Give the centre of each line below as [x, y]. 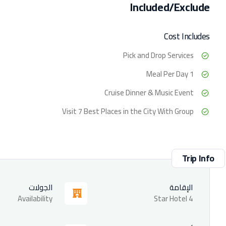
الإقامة [181, 187]
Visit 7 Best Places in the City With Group [128, 111]
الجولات [40, 187]
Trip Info [198, 158]
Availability [35, 198]
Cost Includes [187, 36]
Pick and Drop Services [158, 55]
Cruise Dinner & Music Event [149, 92]
